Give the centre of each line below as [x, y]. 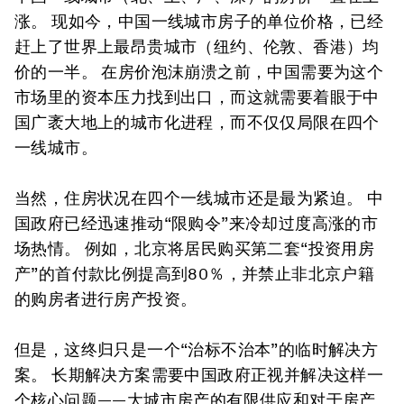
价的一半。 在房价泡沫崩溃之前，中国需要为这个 [199, 72]
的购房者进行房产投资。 [106, 299]
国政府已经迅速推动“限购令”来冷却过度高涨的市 [197, 223]
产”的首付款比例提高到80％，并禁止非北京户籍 [195, 274]
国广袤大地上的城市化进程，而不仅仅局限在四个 [197, 122]
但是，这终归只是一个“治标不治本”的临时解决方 [197, 349]
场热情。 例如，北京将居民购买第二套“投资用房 [195, 248]
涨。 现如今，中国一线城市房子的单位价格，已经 [199, 21]
